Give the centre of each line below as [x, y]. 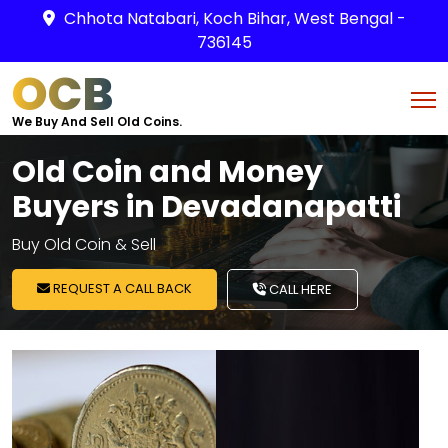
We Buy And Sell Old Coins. [97, 121]
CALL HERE [299, 289]
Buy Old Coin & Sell [84, 244]
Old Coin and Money [167, 172]
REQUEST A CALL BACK [121, 288]
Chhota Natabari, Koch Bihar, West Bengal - [234, 18]
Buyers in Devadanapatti [206, 207]
